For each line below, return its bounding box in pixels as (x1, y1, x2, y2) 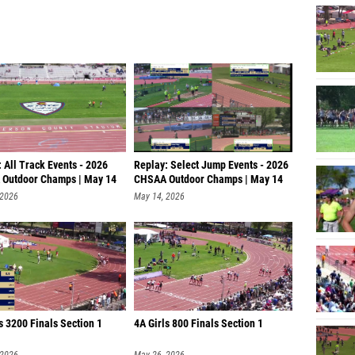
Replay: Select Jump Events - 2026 (134, 155, 288, 168)
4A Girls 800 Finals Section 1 (134, 313, 263, 326)
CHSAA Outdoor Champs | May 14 (134, 169, 283, 182)
